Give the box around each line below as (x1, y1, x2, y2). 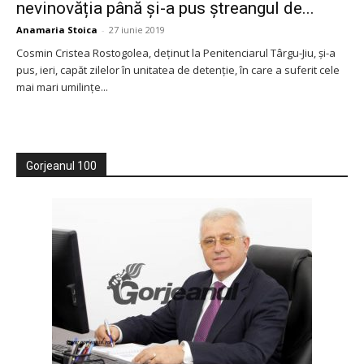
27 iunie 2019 (109, 23, 165, 36)
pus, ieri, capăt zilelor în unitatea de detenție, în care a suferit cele (16, 62, 340, 77)
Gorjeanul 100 (26, 158, 97, 172)
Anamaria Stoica (16, 23, 97, 36)
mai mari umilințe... (16, 79, 108, 94)
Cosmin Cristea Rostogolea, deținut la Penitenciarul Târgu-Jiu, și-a (16, 45, 336, 60)
